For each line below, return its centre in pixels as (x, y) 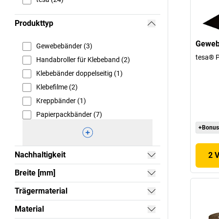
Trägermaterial (41, 191)
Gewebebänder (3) (64, 46)
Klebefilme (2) (57, 87)
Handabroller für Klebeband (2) (83, 60)
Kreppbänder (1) (61, 101)
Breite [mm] (35, 173)
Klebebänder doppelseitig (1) (79, 74)
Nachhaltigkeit (40, 154)
